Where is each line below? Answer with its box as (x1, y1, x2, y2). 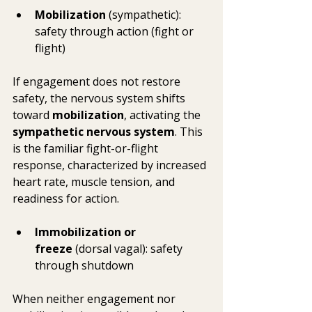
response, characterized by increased (13, 157, 209, 173)
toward (13, 107, 52, 123)
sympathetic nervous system (13, 124, 175, 140)
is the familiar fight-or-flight (13, 141, 161, 157)
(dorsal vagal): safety (72, 241, 185, 257)
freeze (35, 241, 72, 257)
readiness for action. (13, 191, 119, 207)
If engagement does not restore (13, 74, 183, 90)
